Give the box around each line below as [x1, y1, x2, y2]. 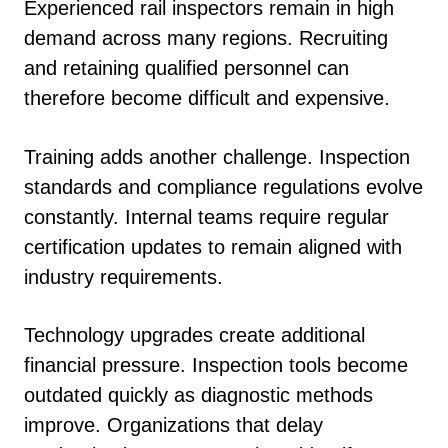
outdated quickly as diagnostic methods [24, 384, 373, 407]
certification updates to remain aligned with [24, 235, 402, 258]
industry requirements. [24, 265, 223, 288]
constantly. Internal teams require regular [24, 205, 389, 228]
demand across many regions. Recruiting [24, 27, 388, 50]
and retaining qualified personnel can [24, 57, 349, 80]
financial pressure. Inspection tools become [24, 354, 408, 377]
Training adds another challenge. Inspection [24, 145, 410, 168]
